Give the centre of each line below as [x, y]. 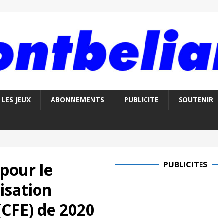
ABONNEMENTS [77, 100]
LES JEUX [16, 100]
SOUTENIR [196, 100]
